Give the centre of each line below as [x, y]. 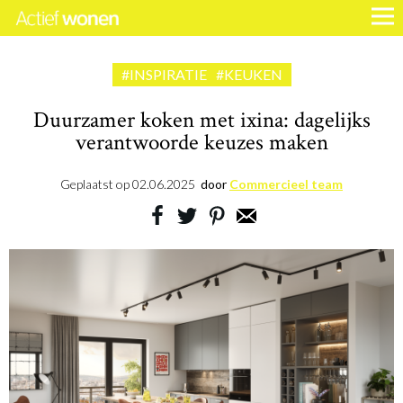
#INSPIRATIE [164, 74]
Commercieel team [286, 184]
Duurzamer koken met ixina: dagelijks [201, 120]
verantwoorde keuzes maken [201, 143]
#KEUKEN [249, 74]
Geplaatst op [96, 184]
